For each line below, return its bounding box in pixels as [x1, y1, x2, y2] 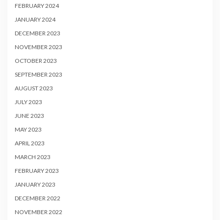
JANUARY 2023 [15, 181, 55, 189]
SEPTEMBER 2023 [15, 71, 62, 79]
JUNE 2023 [15, 112, 44, 120]
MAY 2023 [15, 126, 42, 134]
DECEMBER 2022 [15, 194, 60, 202]
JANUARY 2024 [15, 16, 55, 24]
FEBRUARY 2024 [15, 2, 59, 10]
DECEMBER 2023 [15, 29, 60, 37]
